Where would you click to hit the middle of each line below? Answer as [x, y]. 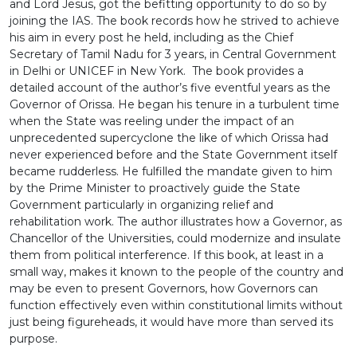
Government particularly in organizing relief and [141, 204]
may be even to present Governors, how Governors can [164, 288]
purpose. [33, 338]
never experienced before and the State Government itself [173, 154]
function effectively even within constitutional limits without [176, 305]
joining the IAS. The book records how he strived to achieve [175, 20]
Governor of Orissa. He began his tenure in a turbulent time [175, 104]
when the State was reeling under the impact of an [152, 121]
